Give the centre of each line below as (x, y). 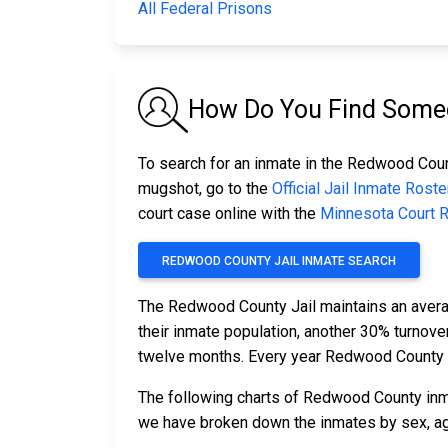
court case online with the (229, 214)
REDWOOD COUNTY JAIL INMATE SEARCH (279, 261)
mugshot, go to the (205, 189)
